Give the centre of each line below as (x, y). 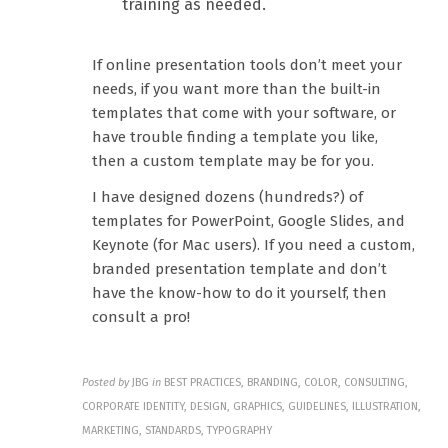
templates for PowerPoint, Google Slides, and (249, 221)
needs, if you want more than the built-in (237, 89)
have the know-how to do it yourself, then (240, 293)
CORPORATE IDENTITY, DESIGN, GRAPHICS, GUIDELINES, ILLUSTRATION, (252, 407)
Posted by (106, 383)
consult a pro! (141, 317)
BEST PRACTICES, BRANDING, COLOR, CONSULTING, (286, 383)
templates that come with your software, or (244, 113)
